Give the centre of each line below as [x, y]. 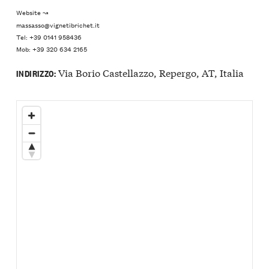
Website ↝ [32, 12]
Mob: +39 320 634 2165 [52, 49]
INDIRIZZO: [36, 73]
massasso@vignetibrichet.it [58, 24]
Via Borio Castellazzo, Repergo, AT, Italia [150, 73]
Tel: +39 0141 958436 [49, 36]
